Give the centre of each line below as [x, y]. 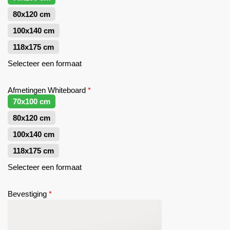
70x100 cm [32, 101]
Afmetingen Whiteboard [47, 90]
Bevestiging [27, 194]
